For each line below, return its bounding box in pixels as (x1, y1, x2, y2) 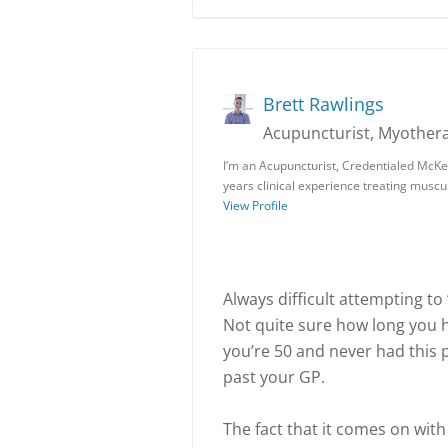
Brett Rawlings (263, 92, 384, 116)
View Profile (223, 197, 288, 214)
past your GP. (223, 366, 325, 388)
